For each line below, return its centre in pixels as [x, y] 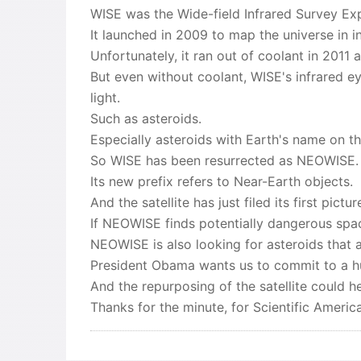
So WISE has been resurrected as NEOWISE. [224, 160]
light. [105, 98]
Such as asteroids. [146, 118]
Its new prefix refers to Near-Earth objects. [222, 181]
